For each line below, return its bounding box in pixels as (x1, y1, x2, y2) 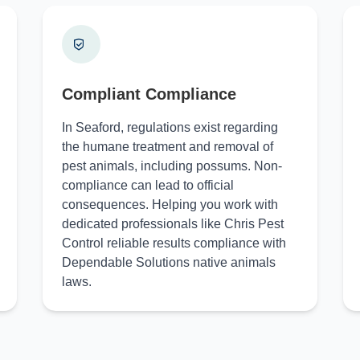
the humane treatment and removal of (61, 140, 273, 153)
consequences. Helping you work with (61, 198, 278, 211)
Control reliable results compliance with (61, 236, 286, 250)
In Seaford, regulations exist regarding (61, 121, 278, 134)
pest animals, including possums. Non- (61, 159, 282, 173)
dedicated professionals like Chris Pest (61, 217, 284, 231)
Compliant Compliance (61, 85, 236, 103)
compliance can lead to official (61, 178, 234, 192)
